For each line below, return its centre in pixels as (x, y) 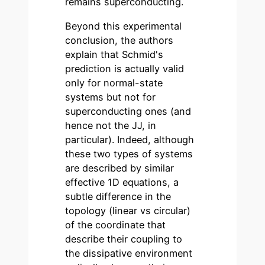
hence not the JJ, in (111, 125)
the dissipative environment (129, 253)
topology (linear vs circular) (128, 210)
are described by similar (120, 168)
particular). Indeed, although (130, 139)
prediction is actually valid (125, 68)
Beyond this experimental (124, 26)
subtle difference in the (118, 196)
